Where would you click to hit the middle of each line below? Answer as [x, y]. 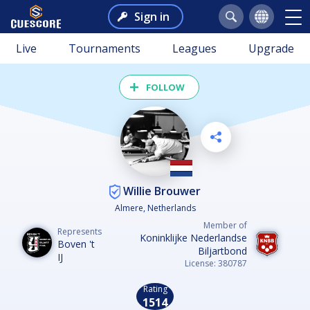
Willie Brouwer [161, 191]
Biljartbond [222, 251]
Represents [80, 231]
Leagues [194, 48]
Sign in [152, 17]
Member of [225, 226]
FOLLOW [165, 87]
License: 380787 [216, 264]
